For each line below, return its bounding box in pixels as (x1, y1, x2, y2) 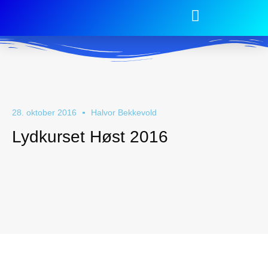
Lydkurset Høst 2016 (12, 127, 168, 146)
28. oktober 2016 (12, 108, 77, 117)
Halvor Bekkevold (91, 108, 157, 117)
